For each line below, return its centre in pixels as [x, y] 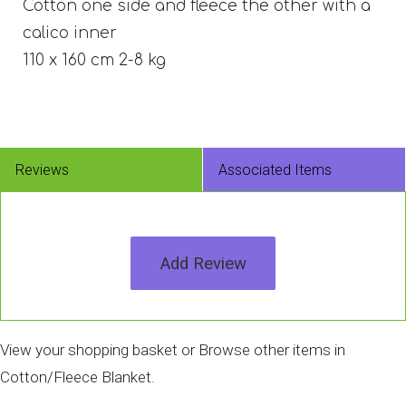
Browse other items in [272, 350]
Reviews [42, 170]
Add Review [203, 263]
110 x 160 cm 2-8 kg [94, 61]
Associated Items [275, 170]
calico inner [69, 34]
